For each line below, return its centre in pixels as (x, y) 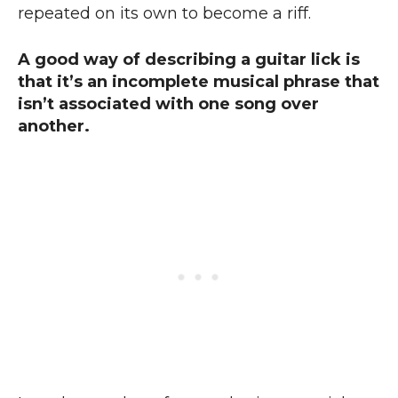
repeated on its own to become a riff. (167, 14)
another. (56, 127)
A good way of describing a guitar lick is (189, 60)
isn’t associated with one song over (168, 104)
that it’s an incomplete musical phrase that (199, 82)
